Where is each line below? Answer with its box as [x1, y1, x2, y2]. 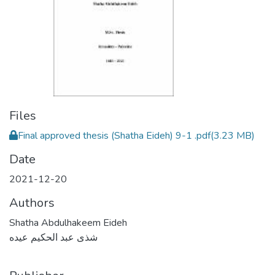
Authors [9, 195, 55, 211]
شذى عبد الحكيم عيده [9, 231, 98, 244]
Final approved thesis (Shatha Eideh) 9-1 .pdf [18, 129, 211, 142]
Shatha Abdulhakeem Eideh [9, 216, 127, 230]
